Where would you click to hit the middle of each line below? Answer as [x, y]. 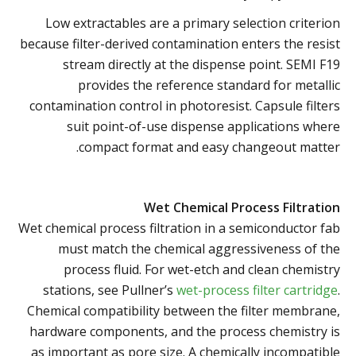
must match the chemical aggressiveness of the [199, 248]
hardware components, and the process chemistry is [185, 331]
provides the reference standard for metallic [209, 85]
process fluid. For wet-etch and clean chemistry [202, 269]
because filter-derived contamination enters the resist [180, 43]
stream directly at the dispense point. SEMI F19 [201, 64]
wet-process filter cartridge [257, 290]
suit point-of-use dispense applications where [203, 126]
